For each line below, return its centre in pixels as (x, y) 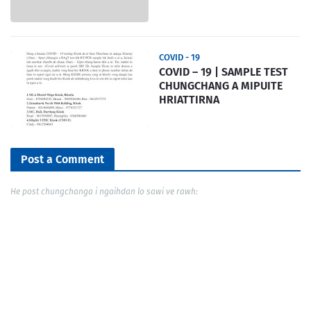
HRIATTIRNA (189, 99)
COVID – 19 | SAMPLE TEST (224, 72)
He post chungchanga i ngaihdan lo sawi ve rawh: (104, 191)
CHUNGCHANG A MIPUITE (221, 85)
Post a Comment (62, 159)
